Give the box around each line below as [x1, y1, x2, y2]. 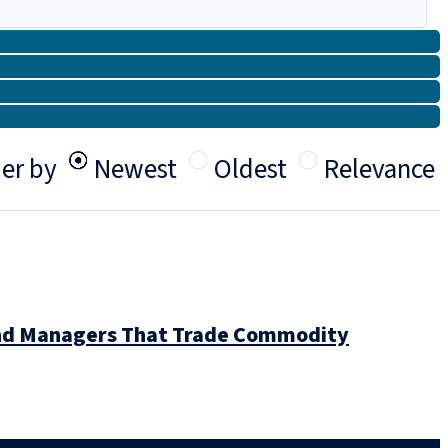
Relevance [324, 150, 435, 189]
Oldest [214, 150, 287, 189]
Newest [94, 150, 177, 189]
